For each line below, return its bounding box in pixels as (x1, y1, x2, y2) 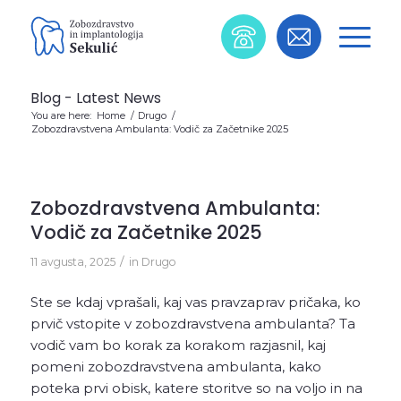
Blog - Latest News (30, 88, 161, 108)
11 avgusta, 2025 (30, 255, 115, 269)
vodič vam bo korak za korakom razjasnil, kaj (30, 336, 326, 354)
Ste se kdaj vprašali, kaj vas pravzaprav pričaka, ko (30, 293, 361, 311)
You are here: (30, 109, 91, 122)
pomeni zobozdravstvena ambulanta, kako (30, 357, 321, 375)
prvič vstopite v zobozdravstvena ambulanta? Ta (30, 314, 355, 332)
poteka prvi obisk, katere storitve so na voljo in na (30, 379, 363, 397)
